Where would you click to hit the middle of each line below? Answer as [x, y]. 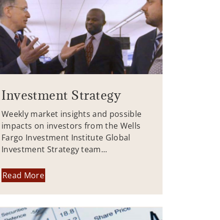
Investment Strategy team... [55, 150]
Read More [23, 175]
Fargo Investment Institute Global [66, 138]
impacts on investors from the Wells [71, 126]
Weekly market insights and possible [72, 114]
